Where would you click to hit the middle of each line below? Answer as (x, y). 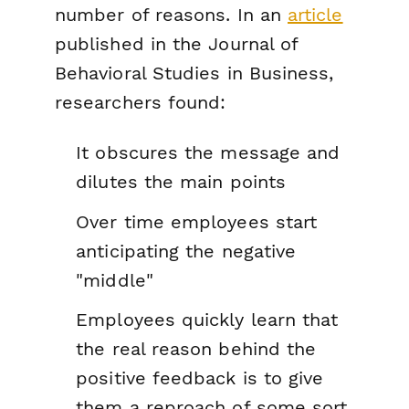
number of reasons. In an (172, 15)
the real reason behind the (196, 349)
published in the (132, 44)
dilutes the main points (181, 182)
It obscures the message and (208, 153)
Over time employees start (197, 221)
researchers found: (141, 103)
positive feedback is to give (200, 378)
